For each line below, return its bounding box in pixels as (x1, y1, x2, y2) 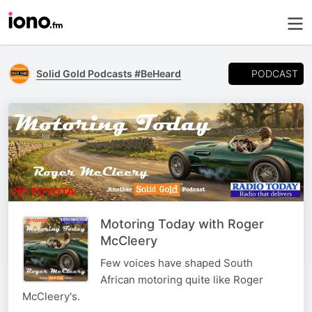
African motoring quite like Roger (100, 273, 263, 287)
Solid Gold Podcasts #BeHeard (36, 68, 181, 79)
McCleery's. (22, 290, 80, 304)
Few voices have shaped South (100, 256, 253, 270)
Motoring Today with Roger (100, 217, 264, 232)
